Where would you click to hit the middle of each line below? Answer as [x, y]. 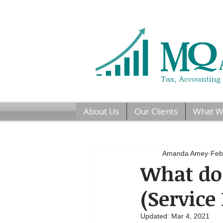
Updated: [156, 216]
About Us [101, 111]
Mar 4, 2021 [190, 216]
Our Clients [156, 111]
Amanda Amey [185, 153]
